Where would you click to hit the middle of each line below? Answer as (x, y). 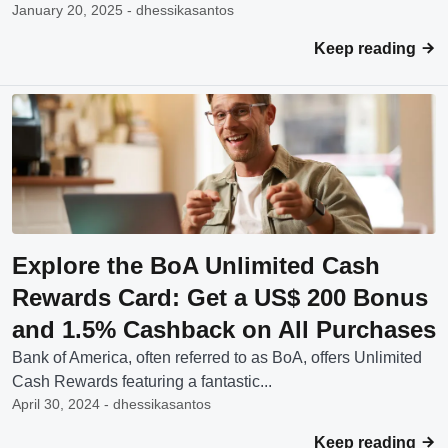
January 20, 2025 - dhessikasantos (123, 10)
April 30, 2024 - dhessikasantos (111, 404)
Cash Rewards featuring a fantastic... (142, 381)
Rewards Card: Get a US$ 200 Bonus (220, 297)
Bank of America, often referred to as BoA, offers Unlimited (217, 357)
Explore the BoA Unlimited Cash (196, 265)
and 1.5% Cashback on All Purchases (224, 329)
